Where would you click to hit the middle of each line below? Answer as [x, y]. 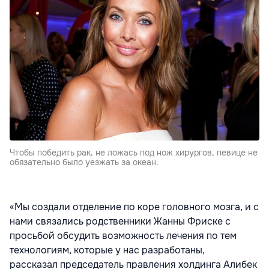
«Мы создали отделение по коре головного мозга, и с [134, 207]
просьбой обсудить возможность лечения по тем [123, 236]
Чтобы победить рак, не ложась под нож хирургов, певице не [134, 153]
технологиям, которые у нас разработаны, [108, 250]
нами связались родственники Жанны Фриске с [120, 222]
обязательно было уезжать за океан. [84, 162]
